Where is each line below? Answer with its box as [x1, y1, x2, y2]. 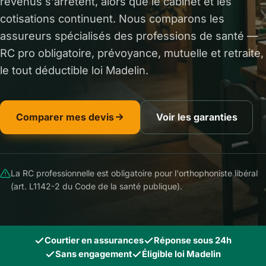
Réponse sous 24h [154, 235, 232, 246]
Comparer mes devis [15, 110, 114, 123]
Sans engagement [55, 249, 132, 260]
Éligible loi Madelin [142, 249, 221, 260]
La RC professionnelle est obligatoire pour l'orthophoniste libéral [11, 168, 258, 179]
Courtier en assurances [45, 235, 144, 246]
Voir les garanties [156, 110, 237, 123]
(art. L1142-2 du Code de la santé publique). [11, 181, 182, 192]
